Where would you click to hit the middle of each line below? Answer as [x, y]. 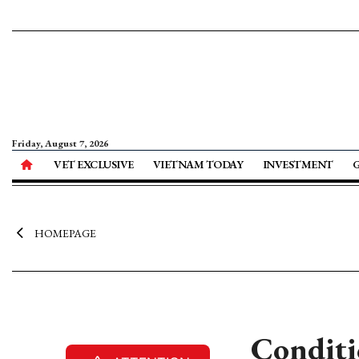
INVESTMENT [298, 164]
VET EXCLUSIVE [94, 164]
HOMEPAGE [65, 233]
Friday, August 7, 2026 [60, 143]
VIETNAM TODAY [198, 164]
